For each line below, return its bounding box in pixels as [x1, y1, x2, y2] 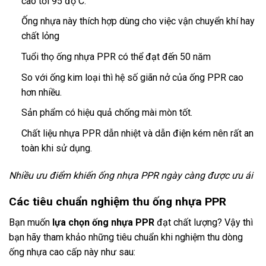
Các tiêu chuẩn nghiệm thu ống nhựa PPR [9, 195, 229, 209]
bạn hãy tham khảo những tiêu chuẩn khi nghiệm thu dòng [9, 232, 243, 243]
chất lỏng [21, 30, 59, 42]
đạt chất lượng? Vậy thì [154, 217, 253, 229]
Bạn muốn [9, 217, 52, 229]
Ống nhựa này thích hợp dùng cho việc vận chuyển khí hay [21, 15, 255, 27]
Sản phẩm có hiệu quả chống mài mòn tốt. [21, 107, 192, 119]
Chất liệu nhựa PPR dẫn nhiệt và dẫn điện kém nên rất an [21, 127, 254, 139]
